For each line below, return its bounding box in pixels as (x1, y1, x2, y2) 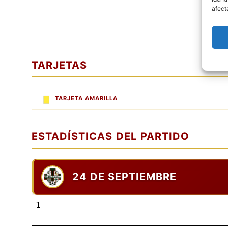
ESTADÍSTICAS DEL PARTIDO (32, 130, 189, 142)
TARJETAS (32, 59, 87, 71)
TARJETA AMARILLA (55, 95, 118, 102)
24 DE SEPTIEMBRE (72, 170, 177, 183)
